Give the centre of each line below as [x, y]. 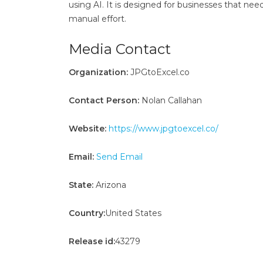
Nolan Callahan [171, 100]
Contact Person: [104, 100]
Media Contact [120, 49]
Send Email [119, 157]
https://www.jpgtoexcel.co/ [163, 129]
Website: [87, 129]
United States [133, 213]
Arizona [110, 185]
